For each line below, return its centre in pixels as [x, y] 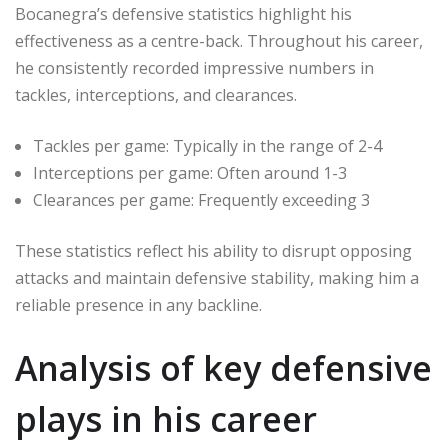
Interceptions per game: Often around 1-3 [190, 172]
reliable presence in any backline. [138, 304]
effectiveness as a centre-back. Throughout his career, [219, 40]
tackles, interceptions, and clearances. [156, 94]
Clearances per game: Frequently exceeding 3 [201, 199]
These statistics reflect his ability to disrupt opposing [213, 250]
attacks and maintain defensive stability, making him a [217, 277]
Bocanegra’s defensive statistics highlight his [183, 13]
